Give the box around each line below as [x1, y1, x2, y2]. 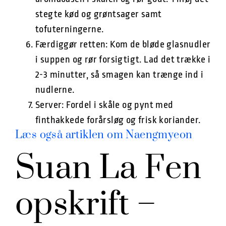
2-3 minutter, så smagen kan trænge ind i [35, 69, 203, 81]
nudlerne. [35, 84, 75, 96]
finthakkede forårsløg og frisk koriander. [35, 115, 201, 126]
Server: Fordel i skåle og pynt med [35, 99, 174, 111]
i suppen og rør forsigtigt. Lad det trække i [35, 54, 211, 66]
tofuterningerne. [35, 24, 104, 35]
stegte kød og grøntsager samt [35, 9, 162, 20]
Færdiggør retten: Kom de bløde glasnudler [35, 39, 211, 50]
